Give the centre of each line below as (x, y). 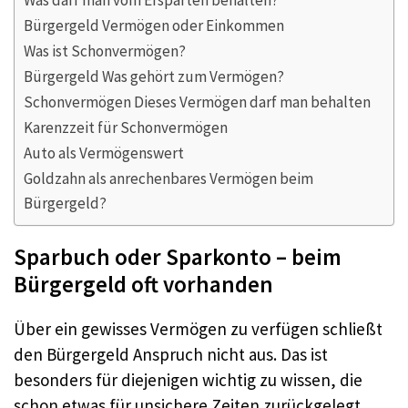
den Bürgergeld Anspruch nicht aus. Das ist (171, 355)
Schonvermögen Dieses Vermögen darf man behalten (197, 102)
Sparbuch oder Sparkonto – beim (178, 257)
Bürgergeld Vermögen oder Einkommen (154, 26)
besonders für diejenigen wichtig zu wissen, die (188, 380)
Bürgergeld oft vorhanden (143, 285)
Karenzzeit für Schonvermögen (126, 128)
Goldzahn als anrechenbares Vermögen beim (168, 179)
